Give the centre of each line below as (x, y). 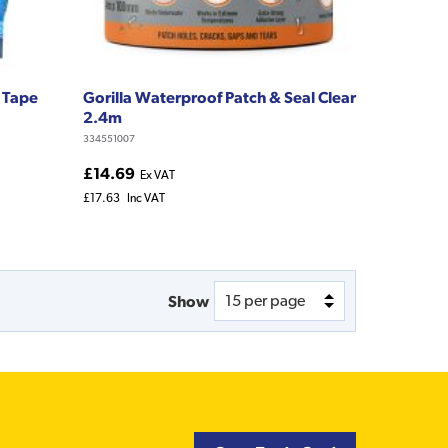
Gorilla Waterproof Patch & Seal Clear (219, 97)
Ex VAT (157, 175)
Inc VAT (145, 198)
